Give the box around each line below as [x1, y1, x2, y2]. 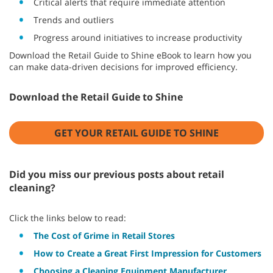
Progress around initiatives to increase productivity [34, 32, 242, 43]
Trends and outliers [34, 14, 114, 26]
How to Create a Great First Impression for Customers [34, 247, 261, 259]
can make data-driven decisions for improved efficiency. [9, 61, 238, 73]
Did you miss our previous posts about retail [9, 168, 224, 181]
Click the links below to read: [9, 212, 126, 224]
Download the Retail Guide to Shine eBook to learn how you [9, 49, 252, 61]
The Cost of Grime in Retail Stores [34, 230, 175, 241]
